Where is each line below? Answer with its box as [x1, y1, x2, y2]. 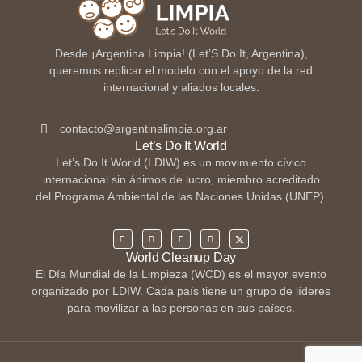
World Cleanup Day [125, 250, 237, 265]
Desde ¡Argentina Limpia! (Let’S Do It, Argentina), [54, 47, 308, 61]
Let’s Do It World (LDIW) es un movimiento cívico [56, 156, 306, 170]
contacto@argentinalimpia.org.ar [59, 122, 227, 136]
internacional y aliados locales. [103, 81, 259, 95]
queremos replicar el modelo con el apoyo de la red [49, 64, 313, 78]
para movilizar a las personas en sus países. [67, 301, 295, 315]
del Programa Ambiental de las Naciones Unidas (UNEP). [35, 190, 327, 204]
